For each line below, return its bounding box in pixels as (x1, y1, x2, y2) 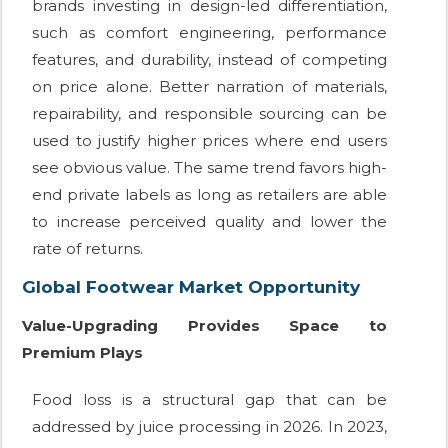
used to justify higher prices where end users (32, 131, 387, 151)
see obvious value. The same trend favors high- (32, 158, 387, 178)
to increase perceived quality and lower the (32, 212, 387, 232)
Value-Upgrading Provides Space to (22, 316, 387, 336)
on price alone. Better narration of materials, (32, 77, 387, 97)
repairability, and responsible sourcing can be (32, 104, 387, 124)
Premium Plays (22, 343, 143, 363)
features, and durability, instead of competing (32, 50, 387, 70)
